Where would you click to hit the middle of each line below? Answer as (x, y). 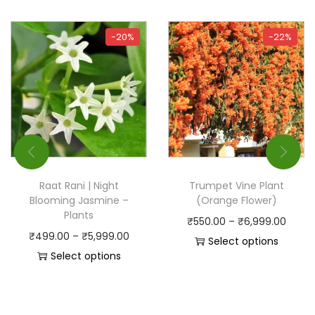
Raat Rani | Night (79, 185)
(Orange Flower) (236, 200)
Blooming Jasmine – (79, 200)
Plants (79, 215)
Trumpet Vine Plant (236, 185)
